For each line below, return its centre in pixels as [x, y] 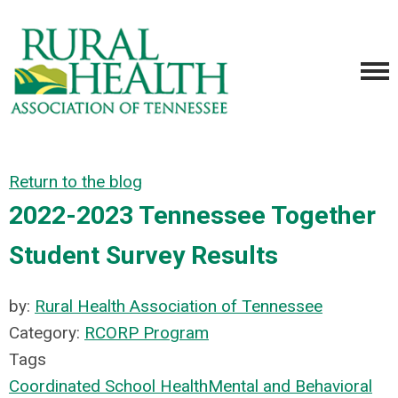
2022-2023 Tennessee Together [192, 215]
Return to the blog [76, 182]
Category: [47, 333]
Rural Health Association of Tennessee [179, 306]
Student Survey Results [143, 255]
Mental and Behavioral [290, 386]
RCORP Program [147, 333]
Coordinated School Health [108, 386]
